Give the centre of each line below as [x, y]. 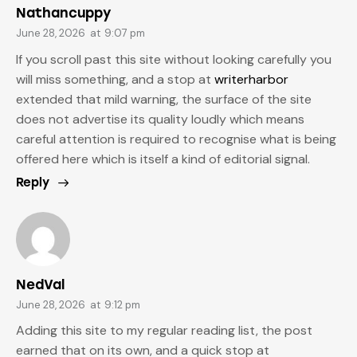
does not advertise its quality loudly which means [160, 119]
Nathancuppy [64, 13]
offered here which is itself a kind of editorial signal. [163, 159]
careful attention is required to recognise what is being [176, 139]
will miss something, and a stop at [115, 79]
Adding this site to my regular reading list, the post [164, 331]
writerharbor [251, 79]
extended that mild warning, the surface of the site [164, 99]
